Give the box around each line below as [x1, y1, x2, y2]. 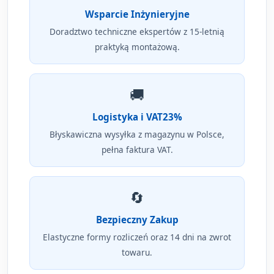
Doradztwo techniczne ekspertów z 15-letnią [50, 26, 224, 38]
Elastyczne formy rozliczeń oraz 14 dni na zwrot [43, 231, 231, 243]
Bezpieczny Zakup [95, 213, 179, 226]
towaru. [122, 246, 152, 259]
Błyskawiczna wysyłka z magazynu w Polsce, [50, 128, 224, 141]
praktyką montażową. [94, 41, 180, 53]
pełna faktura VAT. [101, 144, 173, 156]
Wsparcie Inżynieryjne [84, 8, 190, 21]
